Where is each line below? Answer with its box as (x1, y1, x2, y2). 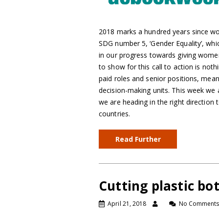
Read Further (115, 134, 161, 144)
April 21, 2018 (108, 199, 147, 208)
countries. (99, 109, 130, 119)
